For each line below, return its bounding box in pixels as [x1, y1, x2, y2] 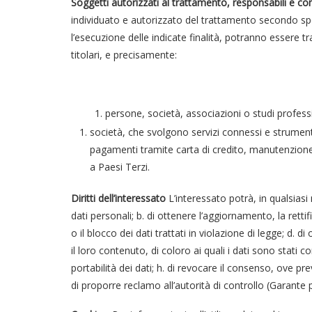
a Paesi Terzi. [90, 160, 150, 173]
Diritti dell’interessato [71, 192, 166, 205]
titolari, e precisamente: [71, 48, 177, 61]
